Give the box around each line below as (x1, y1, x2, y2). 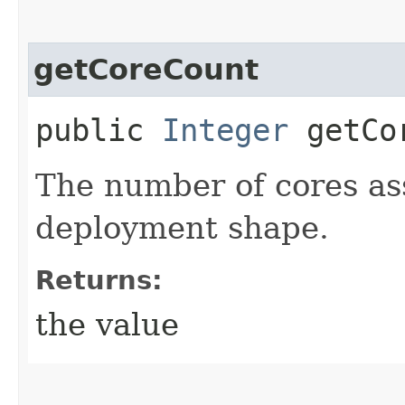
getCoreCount (33, 52, 259, 86)
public (35, 111, 162, 148)
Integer (162, 111, 288, 148)
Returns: (35, 264, 163, 296)
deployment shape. (35, 209, 329, 246)
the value (35, 306, 179, 343)
